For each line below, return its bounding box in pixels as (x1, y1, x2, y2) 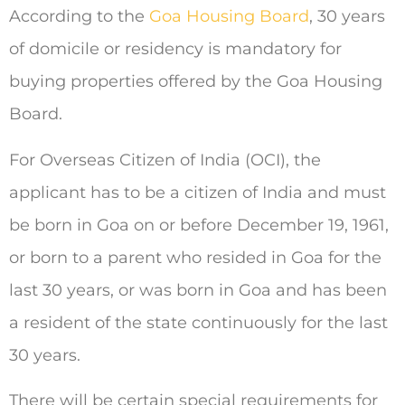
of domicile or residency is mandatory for (9, 39, 342, 60)
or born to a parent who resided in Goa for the (9, 247, 381, 268)
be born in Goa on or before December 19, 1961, (9, 214, 389, 235)
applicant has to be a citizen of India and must (9, 182, 386, 202)
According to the (9, 6, 149, 27)
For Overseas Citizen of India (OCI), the (9, 149, 321, 170)
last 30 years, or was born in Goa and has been (9, 279, 387, 300)
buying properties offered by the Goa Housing (9, 71, 382, 92)
